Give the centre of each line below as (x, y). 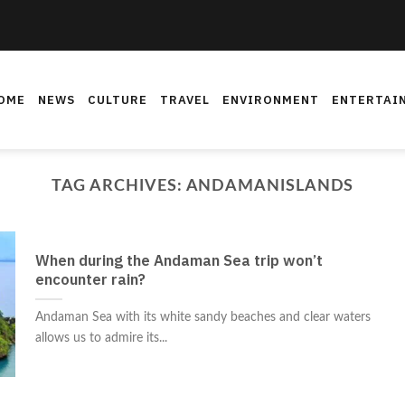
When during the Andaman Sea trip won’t (179, 262)
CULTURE (118, 100)
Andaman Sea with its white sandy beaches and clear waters (202, 317)
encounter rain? (90, 281)
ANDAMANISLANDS (270, 186)
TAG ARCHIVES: (118, 186)
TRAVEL (185, 100)
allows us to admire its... (101, 338)
